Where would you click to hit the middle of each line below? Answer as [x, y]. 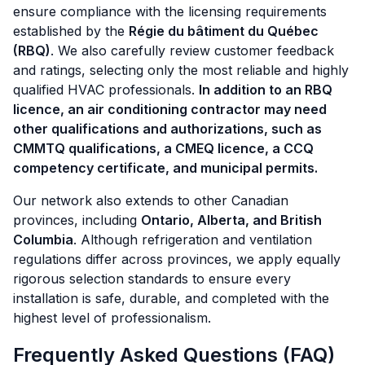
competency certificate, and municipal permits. [165, 168]
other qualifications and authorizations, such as [167, 129]
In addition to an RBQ [266, 90]
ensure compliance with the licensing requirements [170, 12]
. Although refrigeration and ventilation [193, 240]
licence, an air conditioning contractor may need [170, 110]
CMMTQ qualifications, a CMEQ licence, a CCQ [163, 149]
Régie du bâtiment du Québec [224, 31]
